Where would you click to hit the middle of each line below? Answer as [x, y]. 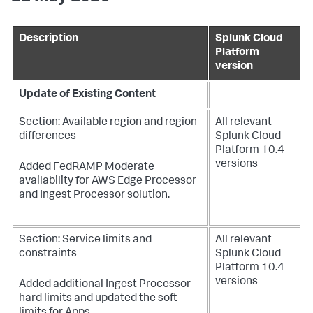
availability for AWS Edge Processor [108, 182]
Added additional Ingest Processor [105, 285]
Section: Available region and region [108, 123]
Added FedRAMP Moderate [87, 168]
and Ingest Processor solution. [94, 196]
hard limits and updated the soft [98, 299]
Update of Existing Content [87, 95]
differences [48, 137]
